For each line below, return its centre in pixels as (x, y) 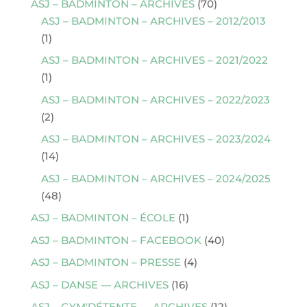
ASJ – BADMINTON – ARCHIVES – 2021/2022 (154, 60)
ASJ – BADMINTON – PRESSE (106, 262)
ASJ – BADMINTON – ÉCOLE (103, 218)
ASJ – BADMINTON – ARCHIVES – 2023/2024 (156, 139)
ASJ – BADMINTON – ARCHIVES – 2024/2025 (156, 178)
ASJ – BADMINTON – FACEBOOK (116, 240)
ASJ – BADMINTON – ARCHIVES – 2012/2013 (153, 21)
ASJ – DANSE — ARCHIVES (99, 284)
